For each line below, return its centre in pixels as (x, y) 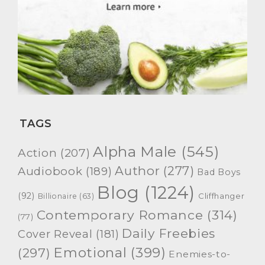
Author (138, 171)
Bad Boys (219, 172)
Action (38, 153)
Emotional (90, 253)
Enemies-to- (200, 254)
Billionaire (57, 196)
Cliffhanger (221, 196)
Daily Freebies (169, 234)
